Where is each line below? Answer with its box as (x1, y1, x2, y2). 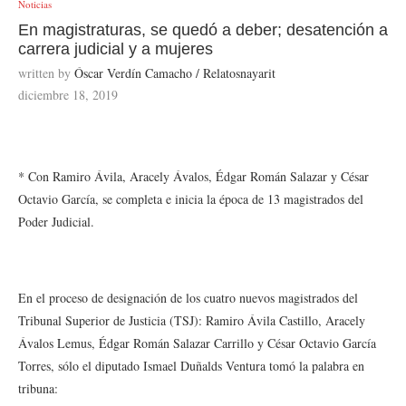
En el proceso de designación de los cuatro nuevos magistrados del (18, 289, 358, 306)
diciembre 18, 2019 (18, 86, 118, 103)
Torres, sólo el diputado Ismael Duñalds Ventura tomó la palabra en (18, 357, 364, 374)
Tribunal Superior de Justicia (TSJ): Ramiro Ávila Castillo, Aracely (18, 312, 365, 329)
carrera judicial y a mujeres (18, 40, 213, 58)
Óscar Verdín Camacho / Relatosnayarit (74, 64, 275, 82)
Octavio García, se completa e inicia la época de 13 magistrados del (18, 190, 363, 208)
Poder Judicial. (18, 213, 94, 230)
